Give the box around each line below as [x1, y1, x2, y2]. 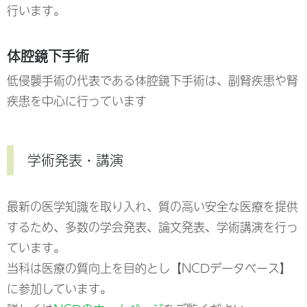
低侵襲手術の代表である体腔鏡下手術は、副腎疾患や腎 [7, 71, 298, 90]
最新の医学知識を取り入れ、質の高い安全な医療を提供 [7, 197, 298, 216]
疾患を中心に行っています [7, 92, 147, 110]
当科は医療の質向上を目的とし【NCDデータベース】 [7, 259, 291, 278]
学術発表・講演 [27, 149, 123, 171]
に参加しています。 [7, 280, 112, 298]
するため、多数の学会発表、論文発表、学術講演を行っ [7, 218, 298, 236]
